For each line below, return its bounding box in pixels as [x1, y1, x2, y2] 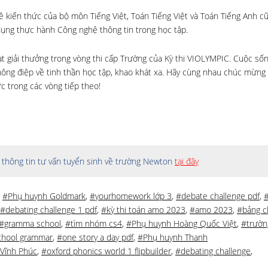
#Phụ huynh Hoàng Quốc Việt [126, 218, 237, 229]
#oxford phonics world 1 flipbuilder [41, 245, 171, 257]
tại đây [175, 156, 199, 167]
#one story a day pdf [57, 232, 133, 243]
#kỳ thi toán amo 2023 [101, 204, 185, 215]
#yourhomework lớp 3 [90, 190, 172, 202]
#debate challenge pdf [176, 190, 260, 202]
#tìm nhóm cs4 [65, 218, 122, 229]
